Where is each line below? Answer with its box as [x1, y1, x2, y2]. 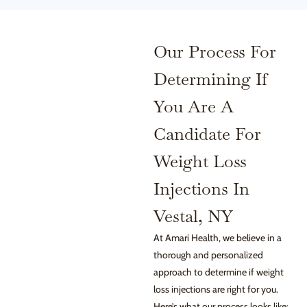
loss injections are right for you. [153, 283, 278, 296]
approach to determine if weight [153, 266, 284, 279]
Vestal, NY [153, 205, 233, 228]
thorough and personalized [153, 249, 263, 262]
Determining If [153, 68, 267, 90]
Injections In [153, 177, 249, 200]
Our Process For [153, 40, 276, 63]
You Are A [153, 95, 234, 118]
